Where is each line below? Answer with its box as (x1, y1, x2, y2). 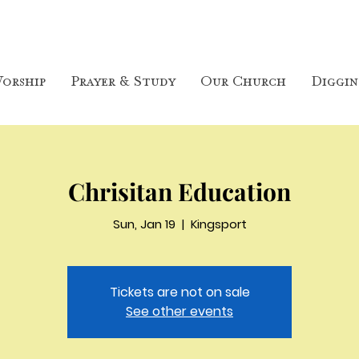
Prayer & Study (70, 79, 175, 90)
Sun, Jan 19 (112, 216, 175, 232)
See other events (126, 302, 233, 321)
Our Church (200, 79, 286, 90)
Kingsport (190, 216, 247, 232)
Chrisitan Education (68, 175, 291, 208)
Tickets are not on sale (109, 283, 250, 301)
